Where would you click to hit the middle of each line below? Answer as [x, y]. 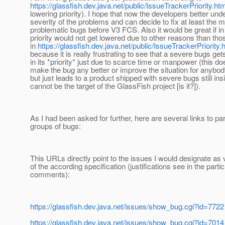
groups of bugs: [55, 126]
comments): [50, 174]
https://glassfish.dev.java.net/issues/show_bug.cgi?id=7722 [127, 206]
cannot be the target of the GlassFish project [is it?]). [115, 86]
